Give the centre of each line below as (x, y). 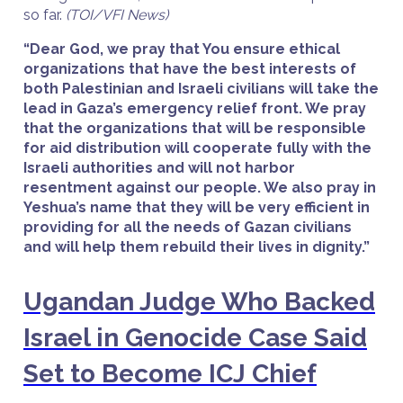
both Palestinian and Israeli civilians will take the (201, 89)
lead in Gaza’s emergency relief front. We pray (195, 108)
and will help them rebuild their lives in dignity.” (197, 247)
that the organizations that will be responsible (195, 128)
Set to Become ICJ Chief (170, 374)
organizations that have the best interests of (190, 69)
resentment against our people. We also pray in (200, 188)
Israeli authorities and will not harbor (159, 168)
